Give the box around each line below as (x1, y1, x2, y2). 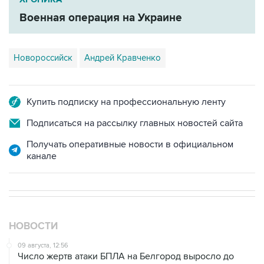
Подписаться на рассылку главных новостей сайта (27, 93, 243, 105)
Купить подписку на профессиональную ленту (27, 71, 226, 84)
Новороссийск (14, 28, 72, 39)
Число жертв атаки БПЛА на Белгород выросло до (18, 226, 234, 238)
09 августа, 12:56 (18, 217, 68, 225)
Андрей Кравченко (84, 28, 161, 39)
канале (27, 126, 57, 138)
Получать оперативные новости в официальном (27, 114, 233, 126)
